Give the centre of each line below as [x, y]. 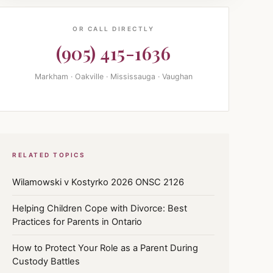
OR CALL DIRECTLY [113, 29]
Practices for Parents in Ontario [77, 222]
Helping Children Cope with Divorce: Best [100, 208]
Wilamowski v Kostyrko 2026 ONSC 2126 [98, 182]
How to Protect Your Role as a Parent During [105, 248]
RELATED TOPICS [48, 154]
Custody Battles [46, 261]
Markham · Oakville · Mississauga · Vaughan [113, 76]
